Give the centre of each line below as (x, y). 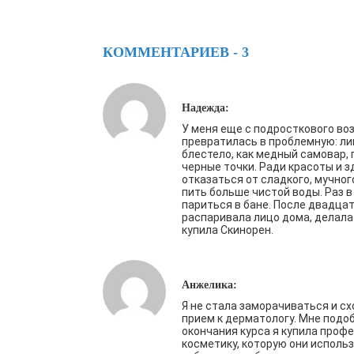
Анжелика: (209, 285)
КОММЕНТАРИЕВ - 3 (176, 52)
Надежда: (205, 108)
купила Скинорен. (228, 230)
